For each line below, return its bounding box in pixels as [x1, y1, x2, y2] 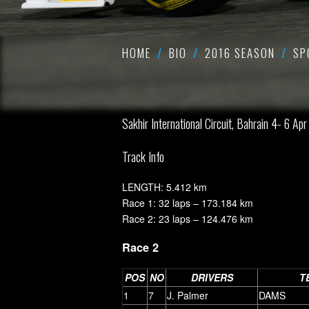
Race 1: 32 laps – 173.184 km [122, 196, 253, 210]
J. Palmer [167, 288, 208, 302]
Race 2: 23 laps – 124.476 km [122, 212, 253, 226]
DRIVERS [190, 270, 233, 284]
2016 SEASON [205, 44, 275, 61]
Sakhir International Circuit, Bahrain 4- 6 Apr [122, 114, 307, 132]
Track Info [122, 148, 164, 166]
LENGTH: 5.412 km [122, 180, 207, 194]
